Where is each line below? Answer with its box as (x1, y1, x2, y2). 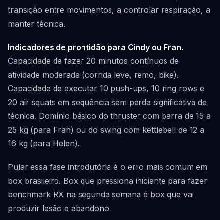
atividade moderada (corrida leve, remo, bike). (8, 70, 179, 80)
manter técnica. (8, 19, 65, 28)
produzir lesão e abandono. (8, 203, 111, 213)
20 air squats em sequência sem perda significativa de (8, 97, 207, 107)
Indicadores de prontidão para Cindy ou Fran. (8, 42, 183, 52)
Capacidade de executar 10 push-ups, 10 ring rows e (8, 83, 204, 93)
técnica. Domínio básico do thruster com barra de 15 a (8, 111, 211, 121)
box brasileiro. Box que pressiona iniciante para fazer (8, 176, 207, 186)
